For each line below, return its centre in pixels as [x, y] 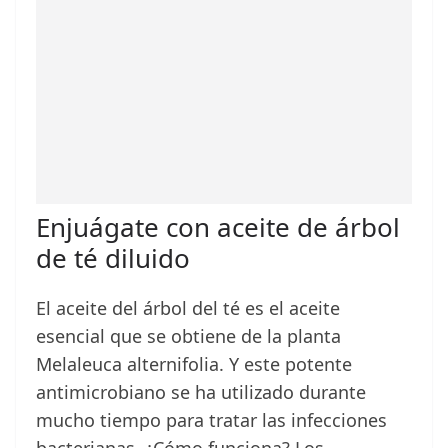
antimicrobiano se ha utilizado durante [201, 392]
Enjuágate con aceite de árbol [218, 227]
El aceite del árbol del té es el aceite [188, 308]
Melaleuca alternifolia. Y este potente [194, 364]
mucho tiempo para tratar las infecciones [211, 420]
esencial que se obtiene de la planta [188, 336]
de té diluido [113, 258]
